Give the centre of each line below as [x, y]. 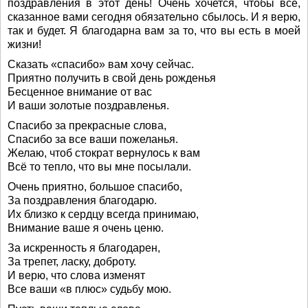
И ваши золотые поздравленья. [88, 106]
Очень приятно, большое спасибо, [95, 187]
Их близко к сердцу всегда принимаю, [103, 214]
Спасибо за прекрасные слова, [87, 125]
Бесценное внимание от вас [80, 92]
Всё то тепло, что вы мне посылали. [99, 167]
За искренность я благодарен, [84, 248]
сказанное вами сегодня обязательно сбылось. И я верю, [154, 17]
